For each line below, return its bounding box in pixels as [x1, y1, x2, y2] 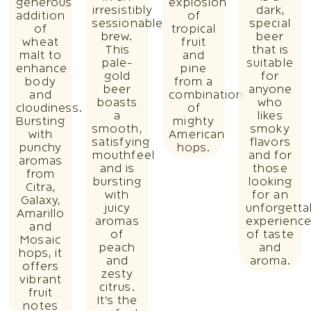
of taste [246, 228, 294, 242]
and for [248, 149, 293, 162]
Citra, [25, 181, 56, 194]
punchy [19, 142, 62, 155]
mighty [173, 115, 215, 128]
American [169, 128, 225, 142]
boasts [96, 96, 138, 110]
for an [252, 189, 289, 202]
